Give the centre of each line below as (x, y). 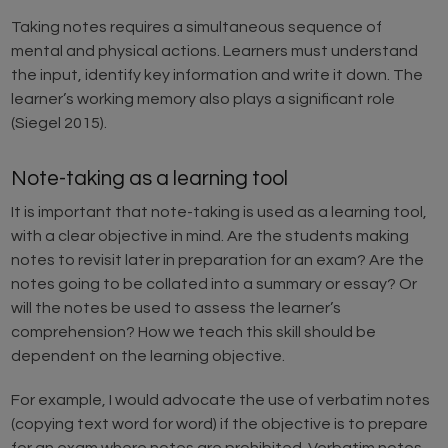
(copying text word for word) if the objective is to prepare (220, 424)
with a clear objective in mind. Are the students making (210, 236)
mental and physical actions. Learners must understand (215, 51)
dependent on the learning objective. (148, 356)
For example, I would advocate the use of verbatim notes (221, 400)
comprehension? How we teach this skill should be (194, 332)
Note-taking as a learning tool (150, 179)
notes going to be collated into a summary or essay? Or (214, 284)
